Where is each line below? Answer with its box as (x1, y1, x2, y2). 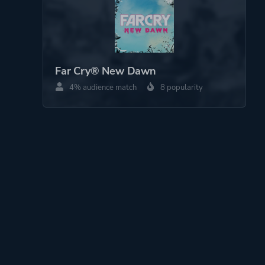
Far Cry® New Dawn (55, 63, 156, 78)
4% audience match (67, 82, 137, 93)
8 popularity (159, 82, 203, 93)
